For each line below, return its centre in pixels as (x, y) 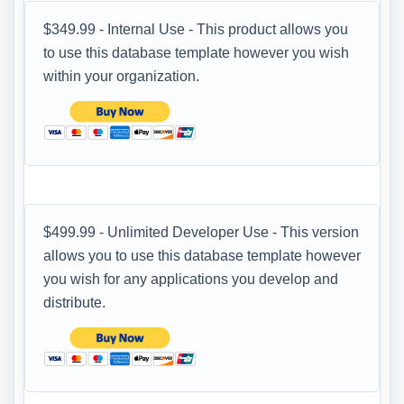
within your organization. (121, 76)
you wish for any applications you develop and (191, 279)
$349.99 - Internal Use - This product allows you (196, 29)
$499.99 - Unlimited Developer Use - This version (201, 232)
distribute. (74, 302)
